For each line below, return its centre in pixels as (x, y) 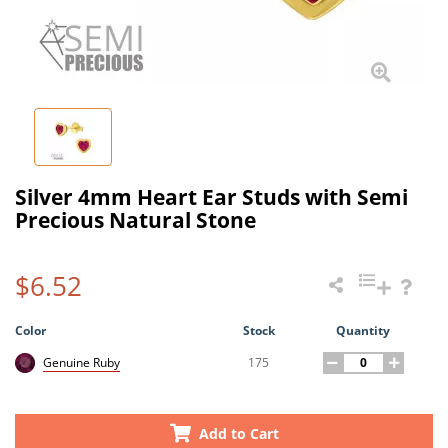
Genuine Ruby (81, 363)
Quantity (363, 330)
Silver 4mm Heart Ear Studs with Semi (211, 196)
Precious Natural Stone (135, 219)
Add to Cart (236, 433)
